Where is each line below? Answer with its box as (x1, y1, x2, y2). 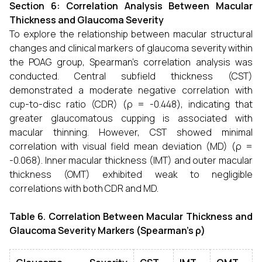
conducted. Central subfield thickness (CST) (9, 70, 253, 83)
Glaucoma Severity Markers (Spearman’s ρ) (9, 224, 205, 237)
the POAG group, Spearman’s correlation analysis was (9, 56, 253, 69)
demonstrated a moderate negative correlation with (9, 84, 253, 97)
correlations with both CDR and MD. (9, 182, 158, 195)
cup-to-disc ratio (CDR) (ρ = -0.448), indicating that (9, 98, 253, 111)
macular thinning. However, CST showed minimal (9, 126, 253, 139)
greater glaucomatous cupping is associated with (9, 112, 253, 125)
